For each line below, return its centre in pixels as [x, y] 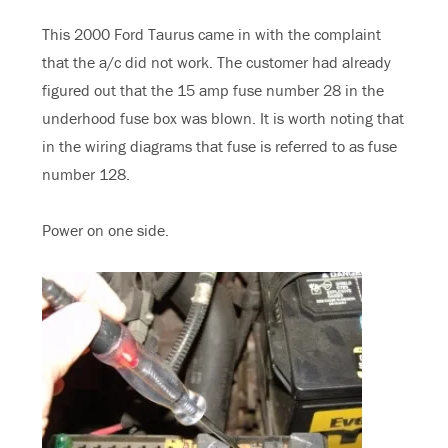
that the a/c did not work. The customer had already [217, 62]
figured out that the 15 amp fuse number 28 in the [213, 90]
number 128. [86, 174]
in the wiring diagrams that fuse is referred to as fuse [220, 146]
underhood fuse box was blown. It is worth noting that [223, 118]
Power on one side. [106, 230]
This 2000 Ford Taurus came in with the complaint [212, 34]
